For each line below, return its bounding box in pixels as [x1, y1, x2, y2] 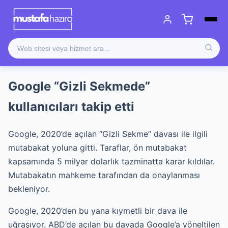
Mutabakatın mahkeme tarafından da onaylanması [8, 169, 200, 180]
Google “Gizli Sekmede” [8, 78, 150, 94]
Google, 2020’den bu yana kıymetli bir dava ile [8, 205, 187, 216]
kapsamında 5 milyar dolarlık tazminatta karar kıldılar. [8, 156, 215, 166]
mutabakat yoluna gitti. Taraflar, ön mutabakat [8, 142, 187, 153]
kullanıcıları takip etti [8, 99, 134, 114]
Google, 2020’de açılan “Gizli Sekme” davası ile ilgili [8, 128, 208, 139]
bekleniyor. [8, 183, 50, 194]
